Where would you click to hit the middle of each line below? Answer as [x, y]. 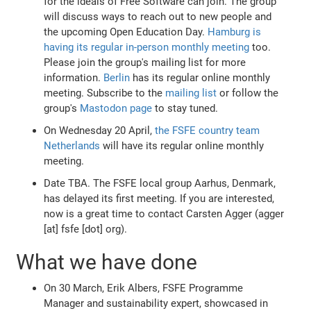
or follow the [248, 93]
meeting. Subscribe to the [105, 93]
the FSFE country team [208, 130]
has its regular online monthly [200, 77]
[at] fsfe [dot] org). [86, 229]
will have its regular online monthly [182, 145]
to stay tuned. [185, 108]
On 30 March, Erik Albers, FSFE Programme [144, 288]
